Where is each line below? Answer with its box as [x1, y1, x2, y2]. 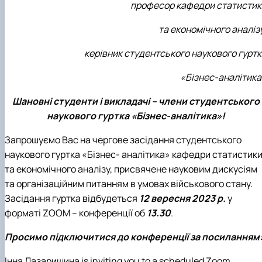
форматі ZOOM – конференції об [5, 206, 147, 220]
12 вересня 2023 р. [139, 192, 226, 205]
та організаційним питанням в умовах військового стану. [5, 177, 253, 191]
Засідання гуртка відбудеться [5, 192, 139, 205]
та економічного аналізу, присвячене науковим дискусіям [5, 163, 257, 176]
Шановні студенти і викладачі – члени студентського [12, 95, 260, 108]
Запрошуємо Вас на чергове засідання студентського [5, 133, 242, 147]
